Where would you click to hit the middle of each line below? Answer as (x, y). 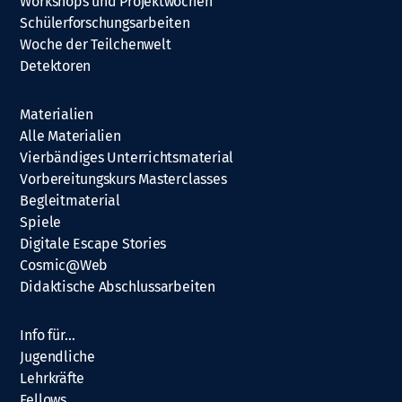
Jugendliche (57, 357)
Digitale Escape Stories (93, 244)
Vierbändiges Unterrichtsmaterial (127, 158)
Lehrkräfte (52, 379)
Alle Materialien (70, 136)
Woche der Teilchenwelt (96, 45)
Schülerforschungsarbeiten (105, 23)
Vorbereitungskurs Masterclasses (123, 179)
